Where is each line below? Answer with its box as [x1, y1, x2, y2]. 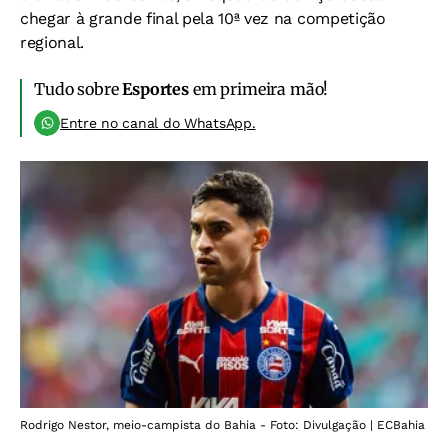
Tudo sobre [34, 78, 123, 99]
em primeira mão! [188, 78, 329, 99]
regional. [20, 32, 85, 52]
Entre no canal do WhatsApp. [60, 114, 256, 131]
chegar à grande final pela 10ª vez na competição [20, 8, 386, 28]
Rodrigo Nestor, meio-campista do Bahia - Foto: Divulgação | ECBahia [20, 418, 425, 433]
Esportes [122, 78, 189, 99]
